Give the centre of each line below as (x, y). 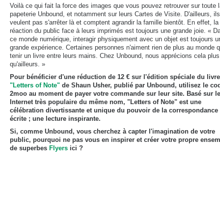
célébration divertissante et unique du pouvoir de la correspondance (114, 110)
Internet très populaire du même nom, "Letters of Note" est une (106, 102)
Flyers (58, 148)
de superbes (29, 148)
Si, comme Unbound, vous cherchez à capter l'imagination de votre (112, 131)
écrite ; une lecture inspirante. (55, 119)
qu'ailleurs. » (27, 64)
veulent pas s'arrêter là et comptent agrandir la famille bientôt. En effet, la (114, 22)
